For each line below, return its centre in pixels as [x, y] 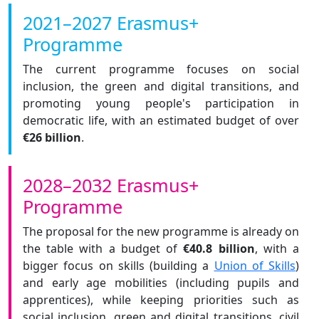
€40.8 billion [219, 249]
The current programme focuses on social [161, 69]
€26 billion [52, 137]
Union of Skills [255, 266]
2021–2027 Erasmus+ [111, 23]
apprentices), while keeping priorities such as [161, 300]
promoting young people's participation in [161, 103]
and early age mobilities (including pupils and [161, 283]
